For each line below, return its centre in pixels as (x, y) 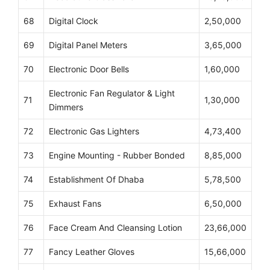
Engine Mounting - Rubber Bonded (117, 155)
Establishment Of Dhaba (96, 180)
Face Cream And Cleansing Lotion (115, 228)
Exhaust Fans (75, 204)
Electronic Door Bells (89, 69)
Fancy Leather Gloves (92, 252)
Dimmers (66, 107)
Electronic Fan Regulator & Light (112, 93)
